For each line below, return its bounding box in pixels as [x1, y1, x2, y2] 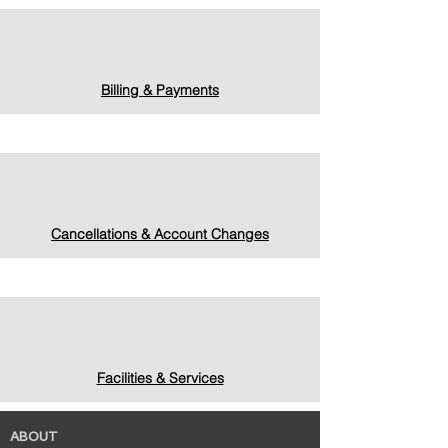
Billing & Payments [101, 81, 219, 99]
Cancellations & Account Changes [51, 225, 269, 243]
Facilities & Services [96, 369, 224, 387]
